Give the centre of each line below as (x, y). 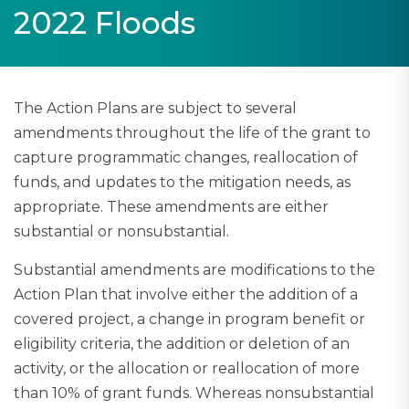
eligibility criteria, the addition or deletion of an (182, 344)
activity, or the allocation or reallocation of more (187, 369)
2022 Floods (105, 23)
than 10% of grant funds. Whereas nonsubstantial (194, 393)
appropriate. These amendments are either (171, 207)
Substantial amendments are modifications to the (194, 270)
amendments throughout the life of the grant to (192, 133)
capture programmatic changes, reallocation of (186, 158)
